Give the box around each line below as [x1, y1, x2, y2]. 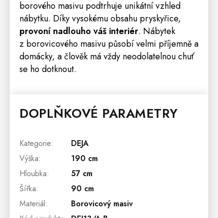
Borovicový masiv [71, 198, 133, 209]
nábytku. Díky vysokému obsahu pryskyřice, [19, 12, 181, 25]
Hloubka [19, 167, 47, 179]
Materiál [19, 198, 45, 209]
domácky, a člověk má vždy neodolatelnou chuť [19, 50, 194, 63]
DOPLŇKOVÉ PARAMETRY [19, 104, 178, 123]
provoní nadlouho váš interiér [19, 24, 138, 37]
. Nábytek [138, 24, 175, 37]
